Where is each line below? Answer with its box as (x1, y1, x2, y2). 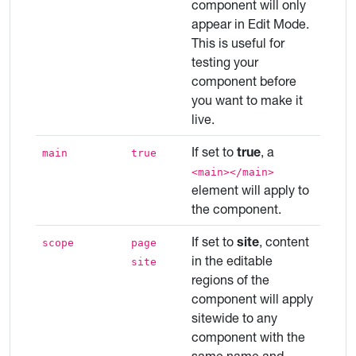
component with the (192, 329, 305, 345)
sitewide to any (192, 310, 277, 326)
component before (192, 73, 296, 89)
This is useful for (192, 35, 284, 51)
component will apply (192, 291, 313, 307)
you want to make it (192, 92, 303, 108)
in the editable (192, 253, 273, 269)
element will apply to (192, 182, 309, 198)
